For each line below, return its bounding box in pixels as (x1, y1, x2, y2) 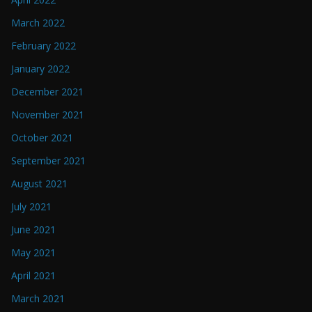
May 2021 (11, 245, 56, 259)
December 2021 (11, 84, 84, 98)
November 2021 (11, 107, 84, 121)
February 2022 (11, 38, 76, 52)
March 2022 (11, 15, 65, 29)
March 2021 (11, 291, 65, 305)
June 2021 (11, 222, 56, 236)
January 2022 (11, 61, 70, 75)
